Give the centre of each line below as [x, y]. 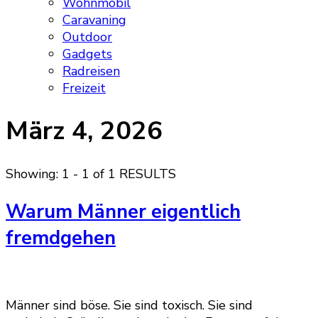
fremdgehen [61, 238]
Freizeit [84, 88]
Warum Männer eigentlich [123, 212]
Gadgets [87, 54]
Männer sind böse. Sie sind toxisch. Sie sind [129, 306]
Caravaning [94, 20]
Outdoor [87, 37]
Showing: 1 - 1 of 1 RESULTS [91, 174]
